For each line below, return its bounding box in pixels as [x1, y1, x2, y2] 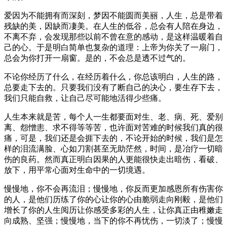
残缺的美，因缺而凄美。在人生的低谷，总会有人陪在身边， [4, 21, 223, 30]
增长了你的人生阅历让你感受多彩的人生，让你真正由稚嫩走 [4, 205, 223, 214]
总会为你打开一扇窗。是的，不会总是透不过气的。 [4, 53, 191, 62]
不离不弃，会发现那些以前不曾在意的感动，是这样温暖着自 [4, 32, 223, 41]
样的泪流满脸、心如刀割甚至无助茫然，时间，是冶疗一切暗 [4, 144, 223, 153]
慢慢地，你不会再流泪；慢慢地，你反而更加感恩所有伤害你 [4, 184, 223, 193]
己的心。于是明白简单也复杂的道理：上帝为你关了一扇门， [4, 43, 223, 52]
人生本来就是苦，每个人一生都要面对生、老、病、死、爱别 [4, 112, 223, 121]
